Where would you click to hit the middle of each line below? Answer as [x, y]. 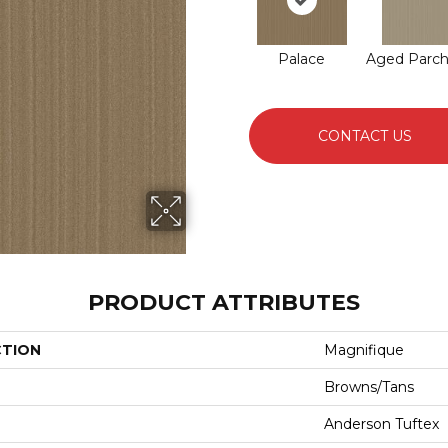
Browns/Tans [369, 387]
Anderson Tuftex [381, 424]
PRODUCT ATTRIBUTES [224, 302]
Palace [301, 58]
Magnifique [364, 350]
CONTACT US [365, 135]
